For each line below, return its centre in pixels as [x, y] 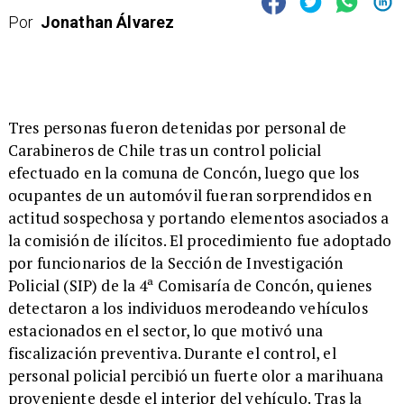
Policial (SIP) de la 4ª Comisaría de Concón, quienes [190, 286]
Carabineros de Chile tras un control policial [165, 151]
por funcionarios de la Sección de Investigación [175, 263]
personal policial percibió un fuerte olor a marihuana [196, 376]
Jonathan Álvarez [107, 23]
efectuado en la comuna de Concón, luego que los [184, 173]
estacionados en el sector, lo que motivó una [165, 331]
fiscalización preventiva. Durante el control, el [172, 353]
